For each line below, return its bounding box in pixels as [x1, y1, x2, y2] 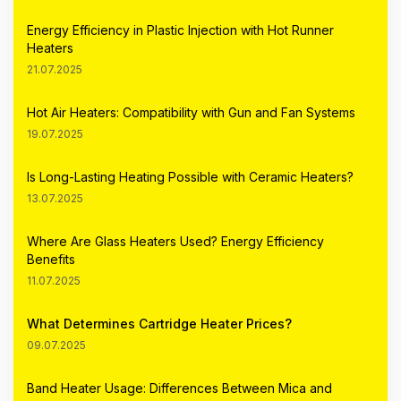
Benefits [27, 252, 75, 267]
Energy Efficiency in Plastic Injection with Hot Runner [27, 22, 334, 38]
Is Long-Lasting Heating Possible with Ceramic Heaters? [27, 169, 354, 184]
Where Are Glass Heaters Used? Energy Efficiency [27, 234, 324, 249]
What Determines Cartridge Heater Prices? [27, 316, 292, 331]
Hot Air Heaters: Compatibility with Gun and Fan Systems [27, 105, 355, 120]
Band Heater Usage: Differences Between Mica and [27, 380, 332, 396]
